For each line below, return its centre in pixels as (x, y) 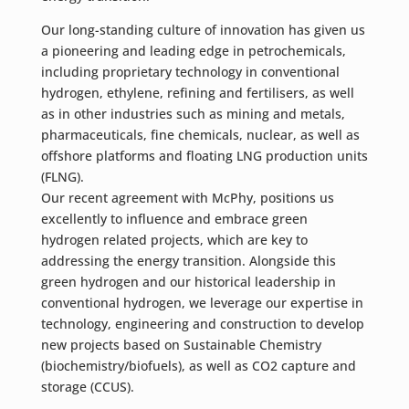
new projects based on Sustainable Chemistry (181, 345)
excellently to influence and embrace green (174, 219)
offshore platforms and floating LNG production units (204, 156)
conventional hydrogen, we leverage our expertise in (202, 303)
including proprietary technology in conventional (190, 72)
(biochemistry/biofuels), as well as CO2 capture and (198, 366)
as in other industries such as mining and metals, (193, 114)
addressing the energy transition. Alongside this (188, 261)
